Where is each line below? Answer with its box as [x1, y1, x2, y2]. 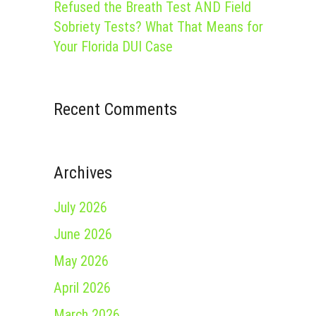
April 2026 [54, 279, 111, 296]
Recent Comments [54, 99, 177, 119]
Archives [54, 163, 112, 183]
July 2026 [54, 199, 107, 216]
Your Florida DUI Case [54, 38, 173, 55]
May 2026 [54, 253, 109, 269]
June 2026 [54, 226, 112, 243]
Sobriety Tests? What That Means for [54, 18, 263, 35]
